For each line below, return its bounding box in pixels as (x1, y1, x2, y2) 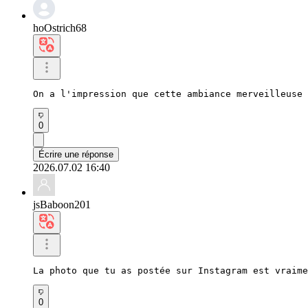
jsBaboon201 (33, 198, 91, 210)
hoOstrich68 (33, 21, 87, 34)
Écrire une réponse (38, 148, 113, 159)
